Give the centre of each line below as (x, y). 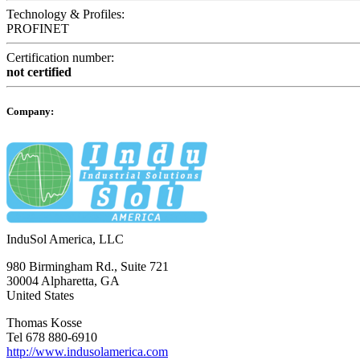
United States (40, 296)
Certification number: (60, 58)
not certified (39, 72)
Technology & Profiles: (65, 14)
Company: (30, 112)
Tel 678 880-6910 (52, 337)
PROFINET (38, 29)
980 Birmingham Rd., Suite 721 (88, 267)
